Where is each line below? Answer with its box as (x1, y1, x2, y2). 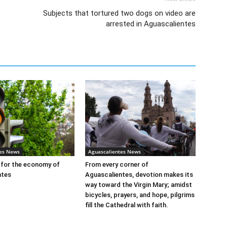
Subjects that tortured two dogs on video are (43, 8, 196, 18)
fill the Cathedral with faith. (85, 201, 168, 209)
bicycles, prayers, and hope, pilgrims (85, 191, 195, 199)
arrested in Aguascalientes (106, 19, 196, 28)
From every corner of (85, 160, 148, 168)
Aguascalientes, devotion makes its (85, 170, 193, 178)
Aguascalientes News (88, 147, 141, 155)
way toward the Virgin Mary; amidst (85, 180, 192, 188)
